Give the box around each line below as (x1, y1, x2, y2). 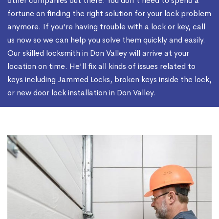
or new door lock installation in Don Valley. (7, 88, 155, 98)
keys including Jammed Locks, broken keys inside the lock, (7, 74, 212, 85)
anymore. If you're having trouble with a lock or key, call (7, 22, 205, 32)
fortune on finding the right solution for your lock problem (7, 8, 211, 19)
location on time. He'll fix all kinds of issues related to (7, 61, 196, 72)
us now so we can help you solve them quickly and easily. (7, 35, 205, 45)
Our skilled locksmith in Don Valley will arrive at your (7, 48, 189, 59)
